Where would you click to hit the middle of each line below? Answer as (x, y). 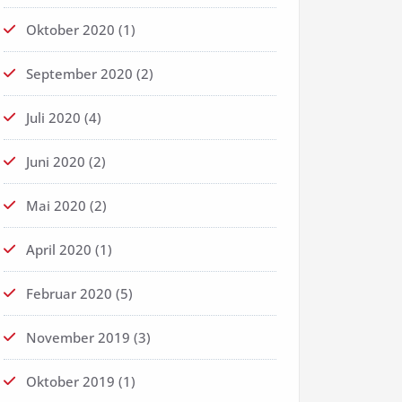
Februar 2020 (69, 294)
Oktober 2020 (70, 30)
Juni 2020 (56, 162)
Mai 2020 (56, 206)
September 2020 (79, 74)
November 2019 (78, 338)
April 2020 (59, 250)
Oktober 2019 (70, 382)
